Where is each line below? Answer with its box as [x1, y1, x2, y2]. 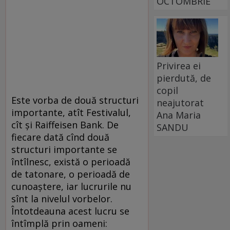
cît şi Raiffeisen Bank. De [11, 118, 119, 131]
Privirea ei [157, 59, 201, 72]
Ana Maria [157, 108, 201, 121]
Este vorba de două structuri [11, 93, 139, 106]
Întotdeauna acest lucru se [11, 204, 129, 217]
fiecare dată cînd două [11, 130, 109, 143]
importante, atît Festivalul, [11, 106, 131, 119]
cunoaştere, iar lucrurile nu [11, 180, 131, 193]
